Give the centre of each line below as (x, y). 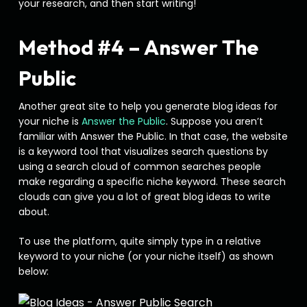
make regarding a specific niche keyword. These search (152, 182)
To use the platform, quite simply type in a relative (139, 241)
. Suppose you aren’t (214, 121)
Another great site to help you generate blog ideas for (148, 106)
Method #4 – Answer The (138, 47)
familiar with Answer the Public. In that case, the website (153, 136)
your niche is (50, 121)
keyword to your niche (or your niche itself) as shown (146, 256)
